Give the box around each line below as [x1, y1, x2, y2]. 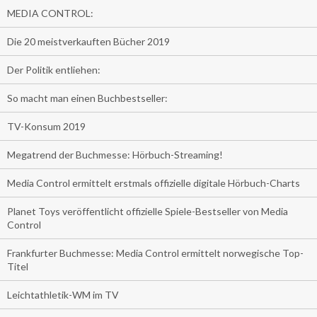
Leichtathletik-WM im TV [7, 289, 119, 301]
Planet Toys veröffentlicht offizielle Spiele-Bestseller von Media [7, 205, 288, 218]
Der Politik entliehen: [7, 64, 100, 76]
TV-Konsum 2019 [7, 120, 86, 133]
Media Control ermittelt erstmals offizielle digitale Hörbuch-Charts [7, 177, 300, 190]
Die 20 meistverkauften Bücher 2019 [7, 35, 170, 48]
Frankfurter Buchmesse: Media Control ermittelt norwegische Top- [7, 247, 304, 260]
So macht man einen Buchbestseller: [7, 92, 168, 105]
